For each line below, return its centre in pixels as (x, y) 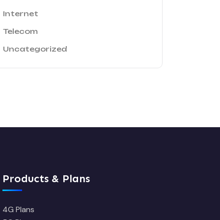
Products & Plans (46, 179)
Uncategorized (35, 49)
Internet (21, 14)
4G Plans (19, 209)
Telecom (20, 31)
